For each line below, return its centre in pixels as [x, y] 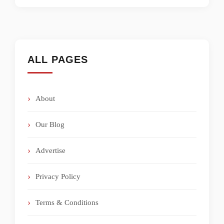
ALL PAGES [58, 59]
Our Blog [50, 125]
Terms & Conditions [67, 203]
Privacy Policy [58, 177]
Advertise [50, 151]
